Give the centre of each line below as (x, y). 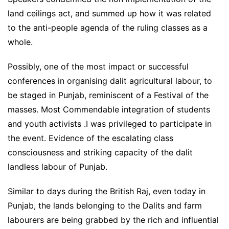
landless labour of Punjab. (58, 167)
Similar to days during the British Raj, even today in (107, 191)
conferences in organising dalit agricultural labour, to (110, 81)
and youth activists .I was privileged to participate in (110, 124)
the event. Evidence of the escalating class (90, 138)
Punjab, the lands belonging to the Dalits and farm (105, 206)
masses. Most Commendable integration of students (109, 110)
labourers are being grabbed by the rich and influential (113, 220)
